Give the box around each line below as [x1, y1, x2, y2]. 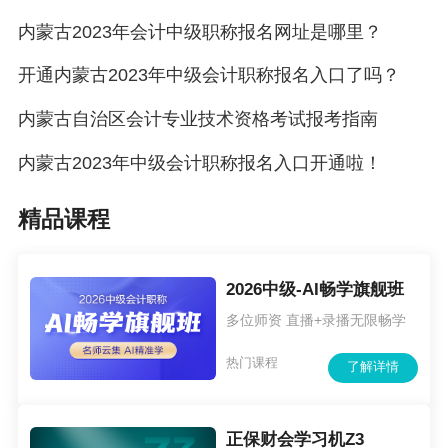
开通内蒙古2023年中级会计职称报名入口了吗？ [17, 65, 400, 86]
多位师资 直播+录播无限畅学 [226, 312, 407, 329]
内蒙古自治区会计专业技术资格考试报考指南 [17, 109, 378, 130]
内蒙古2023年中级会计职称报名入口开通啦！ [17, 153, 382, 174]
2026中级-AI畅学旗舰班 [226, 279, 405, 299]
